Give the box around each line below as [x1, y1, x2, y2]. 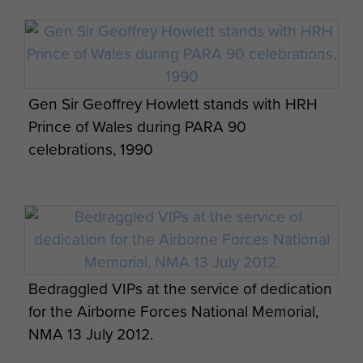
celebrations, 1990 [28, 137, 153, 161]
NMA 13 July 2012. [28, 322, 153, 347]
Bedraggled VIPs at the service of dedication [28, 277, 332, 301]
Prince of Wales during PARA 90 [28, 114, 246, 139]
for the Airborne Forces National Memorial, [28, 300, 318, 324]
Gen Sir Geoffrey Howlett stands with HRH [28, 92, 318, 116]
